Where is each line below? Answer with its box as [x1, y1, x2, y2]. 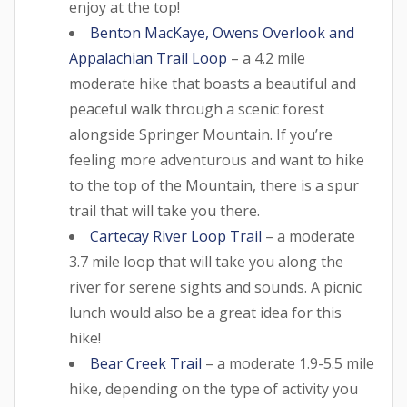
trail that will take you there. [69, 200, 260, 221]
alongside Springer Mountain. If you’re [69, 124, 333, 144]
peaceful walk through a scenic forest [69, 98, 324, 119]
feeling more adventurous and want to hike [69, 149, 364, 170]
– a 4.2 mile [227, 47, 305, 68]
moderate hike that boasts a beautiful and [69, 73, 356, 94]
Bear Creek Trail [90, 352, 202, 373]
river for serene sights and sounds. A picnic [69, 276, 362, 297]
